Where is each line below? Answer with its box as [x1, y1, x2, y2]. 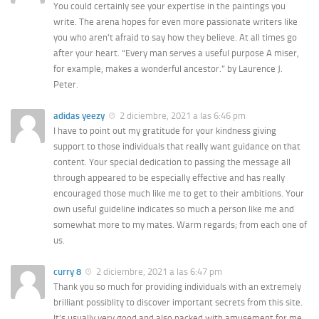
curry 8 [53, 266, 81, 277]
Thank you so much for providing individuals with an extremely [53, 281, 301, 293]
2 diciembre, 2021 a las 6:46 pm [117, 110, 246, 121]
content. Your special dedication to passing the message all [53, 156, 291, 167]
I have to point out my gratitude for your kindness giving [53, 125, 276, 136]
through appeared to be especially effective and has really [53, 172, 285, 183]
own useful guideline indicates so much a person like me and [53, 203, 294, 214]
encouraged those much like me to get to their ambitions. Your [53, 187, 304, 199]
